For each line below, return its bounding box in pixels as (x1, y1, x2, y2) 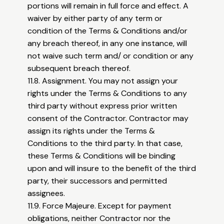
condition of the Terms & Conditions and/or (27, 25, 188, 36)
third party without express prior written (27, 100, 177, 111)
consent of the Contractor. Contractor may (27, 113, 189, 124)
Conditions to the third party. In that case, (27, 138, 183, 149)
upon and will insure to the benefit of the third (27, 163, 196, 174)
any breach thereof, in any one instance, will (27, 38, 187, 49)
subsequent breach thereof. (27, 63, 131, 74)
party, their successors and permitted (27, 175, 167, 186)
